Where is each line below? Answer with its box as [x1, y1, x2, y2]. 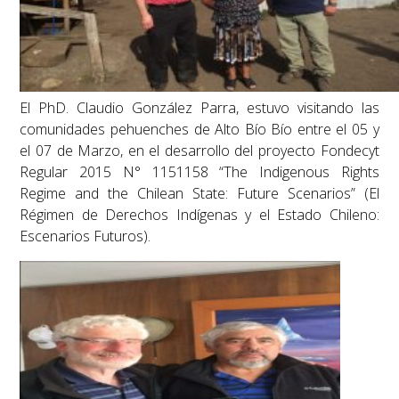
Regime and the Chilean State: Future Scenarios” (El [20, 183, 379, 203]
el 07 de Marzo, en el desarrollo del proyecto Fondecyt [20, 140, 379, 160]
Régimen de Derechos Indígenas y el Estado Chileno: [20, 204, 379, 224]
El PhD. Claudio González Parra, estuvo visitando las [20, 97, 379, 118]
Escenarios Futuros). [20, 225, 151, 246]
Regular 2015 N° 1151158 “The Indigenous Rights [20, 161, 379, 182]
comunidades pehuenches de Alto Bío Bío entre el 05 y [20, 118, 379, 139]
